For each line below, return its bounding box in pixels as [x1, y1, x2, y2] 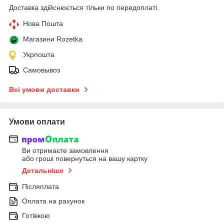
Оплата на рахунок [22, 197, 84, 205]
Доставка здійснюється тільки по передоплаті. [9, 3, 159, 11]
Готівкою [22, 211, 50, 220]
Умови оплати [9, 117, 65, 126]
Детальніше [22, 166, 63, 175]
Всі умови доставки [9, 85, 79, 93]
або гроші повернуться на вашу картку [22, 154, 147, 163]
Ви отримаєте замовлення [22, 146, 108, 155]
